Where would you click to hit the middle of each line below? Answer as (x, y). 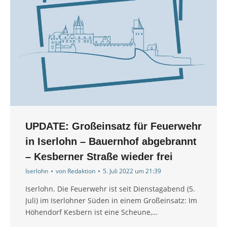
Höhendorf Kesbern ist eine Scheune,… (91, 212)
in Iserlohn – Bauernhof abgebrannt (111, 142)
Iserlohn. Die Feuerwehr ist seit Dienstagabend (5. (110, 189)
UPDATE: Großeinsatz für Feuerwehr (113, 126)
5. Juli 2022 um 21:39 (132, 171)
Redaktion (81, 171)
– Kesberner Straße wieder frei (99, 157)
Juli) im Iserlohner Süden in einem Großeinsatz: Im (111, 201)
